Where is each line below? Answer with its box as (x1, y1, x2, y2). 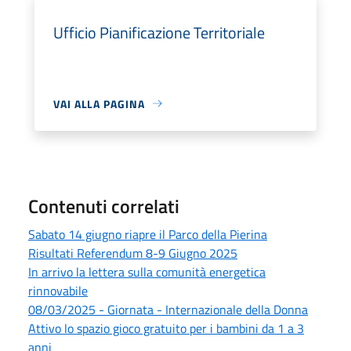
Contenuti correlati (28, 191, 179, 220)
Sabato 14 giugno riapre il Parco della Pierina (28, 224, 267, 244)
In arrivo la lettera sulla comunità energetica (28, 262, 266, 281)
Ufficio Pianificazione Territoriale (53, 20, 265, 45)
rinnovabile (28, 280, 88, 300)
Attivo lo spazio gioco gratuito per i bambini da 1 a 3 (28, 318, 304, 338)
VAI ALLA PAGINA (53, 95, 145, 112)
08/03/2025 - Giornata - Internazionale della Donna (28, 299, 308, 319)
